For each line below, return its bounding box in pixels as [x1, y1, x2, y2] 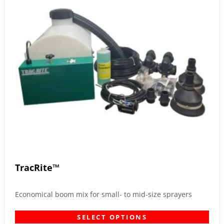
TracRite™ [15, 161, 59, 174]
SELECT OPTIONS [77, 212, 147, 222]
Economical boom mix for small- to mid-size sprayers [15, 189, 192, 199]
